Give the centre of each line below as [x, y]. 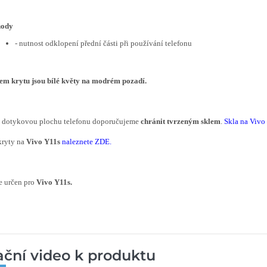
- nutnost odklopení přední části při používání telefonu [103, 43]
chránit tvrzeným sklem [181, 121]
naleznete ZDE [86, 142]
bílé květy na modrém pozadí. [97, 81]
